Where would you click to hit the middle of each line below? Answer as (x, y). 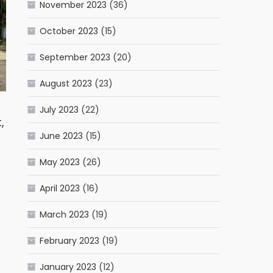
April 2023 (60, 189)
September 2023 (75, 58)
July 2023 (59, 110)
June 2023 (62, 136)
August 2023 (66, 84)
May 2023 (60, 162)
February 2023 (70, 241)
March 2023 (65, 215)
